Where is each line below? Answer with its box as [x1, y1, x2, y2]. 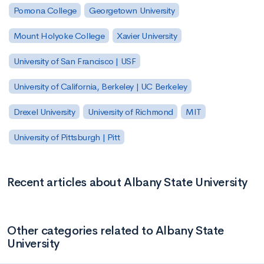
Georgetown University [88, 5, 175, 16]
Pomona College [13, 5, 77, 16]
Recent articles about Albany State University [7, 174, 247, 190]
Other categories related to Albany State [7, 223, 225, 238]
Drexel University [13, 105, 75, 117]
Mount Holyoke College [13, 30, 105, 42]
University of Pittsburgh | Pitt [13, 131, 120, 143]
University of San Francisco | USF [13, 55, 136, 67]
